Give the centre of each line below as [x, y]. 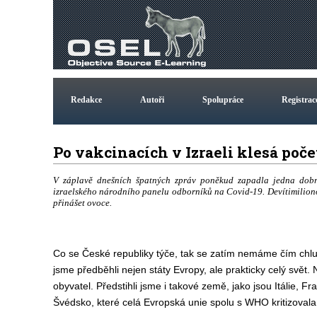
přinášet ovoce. [82, 203]
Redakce [86, 100]
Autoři [152, 100]
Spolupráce [223, 100]
